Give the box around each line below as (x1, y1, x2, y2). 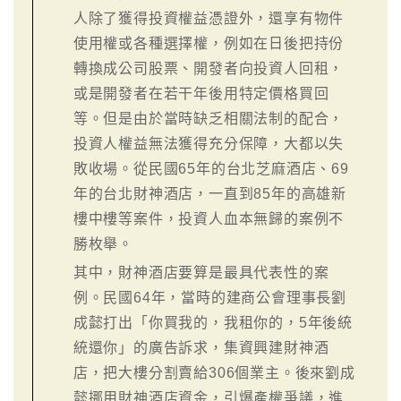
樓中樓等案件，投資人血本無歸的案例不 (73, 210, 345, 226)
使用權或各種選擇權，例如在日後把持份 (73, 35, 345, 51)
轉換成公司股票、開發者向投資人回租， (73, 60, 345, 76)
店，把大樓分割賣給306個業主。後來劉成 (73, 364, 355, 380)
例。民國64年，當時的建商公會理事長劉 (73, 289, 347, 305)
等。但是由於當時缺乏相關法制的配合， (73, 110, 345, 126)
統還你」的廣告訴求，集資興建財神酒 (73, 339, 329, 355)
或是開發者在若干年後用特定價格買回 (73, 85, 329, 101)
